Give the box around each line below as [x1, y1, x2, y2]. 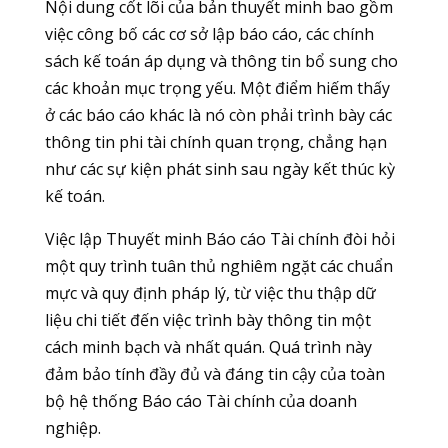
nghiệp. [44, 417, 101, 439]
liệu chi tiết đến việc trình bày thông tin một [44, 309, 371, 331]
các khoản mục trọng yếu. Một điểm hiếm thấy [44, 77, 390, 99]
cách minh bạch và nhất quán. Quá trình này [44, 336, 372, 358]
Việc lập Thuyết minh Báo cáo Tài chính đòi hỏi [44, 228, 395, 250]
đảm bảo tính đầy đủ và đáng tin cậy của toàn [44, 363, 385, 385]
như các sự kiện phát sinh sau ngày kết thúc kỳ [44, 158, 395, 180]
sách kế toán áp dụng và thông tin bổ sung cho [44, 50, 398, 72]
